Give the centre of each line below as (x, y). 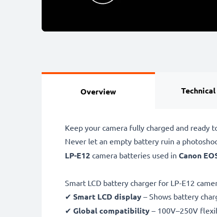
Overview (99, 91)
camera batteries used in (134, 155)
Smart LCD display (107, 196)
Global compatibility (111, 210)
